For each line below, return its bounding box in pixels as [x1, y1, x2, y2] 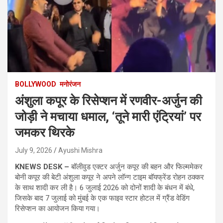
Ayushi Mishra [58, 146, 103, 154]
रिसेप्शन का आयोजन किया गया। [15, 204, 100, 213]
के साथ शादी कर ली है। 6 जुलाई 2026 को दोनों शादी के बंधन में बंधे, [15, 183, 195, 192]
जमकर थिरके [15, 125, 75, 140]
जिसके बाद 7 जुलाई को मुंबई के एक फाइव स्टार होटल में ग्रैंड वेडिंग [15, 193, 190, 203]
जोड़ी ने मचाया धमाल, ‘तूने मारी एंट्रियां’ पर [15, 109, 201, 124]
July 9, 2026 [15, 146, 52, 154]
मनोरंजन [60, 80, 81, 88]
